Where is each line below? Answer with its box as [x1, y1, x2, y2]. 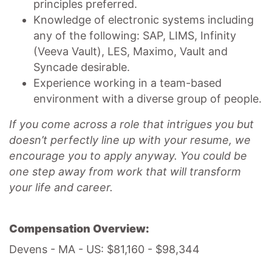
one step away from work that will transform [9, 165, 241, 178]
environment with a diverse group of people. [33, 92, 262, 105]
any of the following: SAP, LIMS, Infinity [33, 29, 236, 42]
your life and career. [9, 181, 113, 194]
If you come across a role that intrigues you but [9, 118, 254, 131]
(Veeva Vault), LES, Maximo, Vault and [33, 45, 228, 58]
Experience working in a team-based [33, 76, 222, 89]
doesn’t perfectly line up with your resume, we [9, 134, 251, 146]
